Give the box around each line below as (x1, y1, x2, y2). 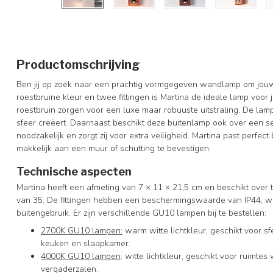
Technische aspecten (16, 165, 132, 178)
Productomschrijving (16, 57, 140, 72)
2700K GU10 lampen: (41, 225, 122, 237)
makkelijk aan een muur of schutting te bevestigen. (16, 143, 213, 154)
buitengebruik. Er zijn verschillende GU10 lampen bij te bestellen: (16, 207, 266, 219)
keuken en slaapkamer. (41, 238, 130, 250)
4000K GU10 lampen (41, 250, 121, 263)
